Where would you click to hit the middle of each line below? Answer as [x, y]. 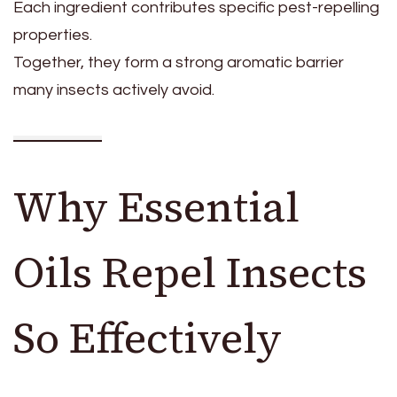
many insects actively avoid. [114, 90]
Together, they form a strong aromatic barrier [179, 63]
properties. [53, 35]
